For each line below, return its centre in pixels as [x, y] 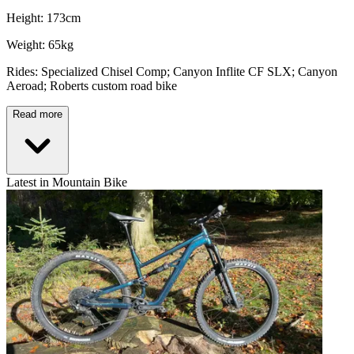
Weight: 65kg [40, 44]
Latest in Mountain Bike [67, 182]
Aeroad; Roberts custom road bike [92, 85]
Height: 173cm [43, 17]
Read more [38, 114]
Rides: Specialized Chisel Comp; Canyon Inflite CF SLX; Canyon [172, 71]
